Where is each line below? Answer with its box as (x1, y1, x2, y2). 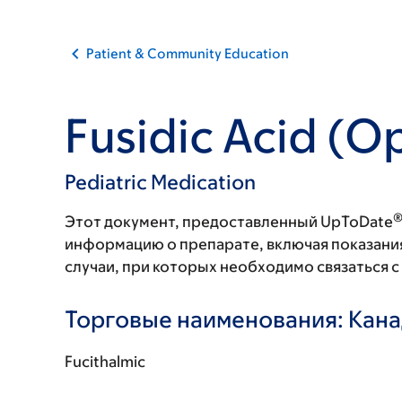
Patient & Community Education (86, 46, 289, 61)
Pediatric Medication (65, 170, 256, 194)
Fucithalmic (65, 353, 145, 371)
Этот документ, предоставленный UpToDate (65, 213, 393, 231)
